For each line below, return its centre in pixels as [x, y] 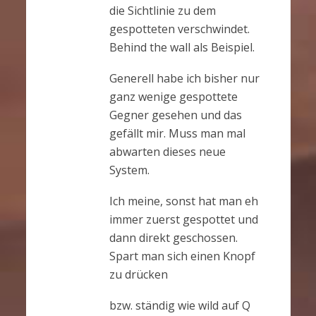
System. [129, 170]
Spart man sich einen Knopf [182, 256]
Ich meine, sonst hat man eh [183, 201]
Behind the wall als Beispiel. [182, 48]
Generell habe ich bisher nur [184, 79]
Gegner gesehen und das [175, 115]
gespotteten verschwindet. [179, 29]
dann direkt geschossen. [173, 238]
